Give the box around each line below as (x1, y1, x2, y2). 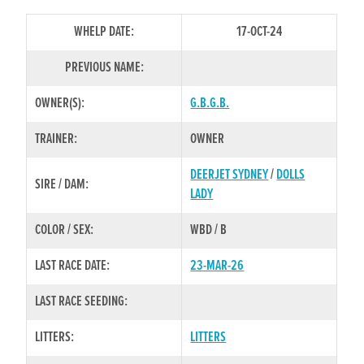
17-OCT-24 (236, 22, 283, 41)
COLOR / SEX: (35, 220, 94, 240)
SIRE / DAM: (35, 175, 89, 194)
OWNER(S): (35, 93, 85, 113)
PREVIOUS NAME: (64, 58, 144, 77)
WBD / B (190, 220, 227, 240)
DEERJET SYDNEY (190, 165, 269, 184)
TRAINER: (35, 129, 78, 149)
